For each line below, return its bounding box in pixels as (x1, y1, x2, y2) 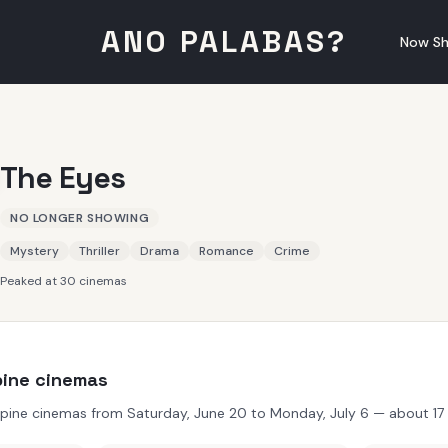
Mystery (10, 243, 59, 259)
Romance (199, 243, 254, 259)
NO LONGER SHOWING (10, 210, 150, 226)
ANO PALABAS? (101, 22, 347, 61)
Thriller (79, 243, 120, 259)
